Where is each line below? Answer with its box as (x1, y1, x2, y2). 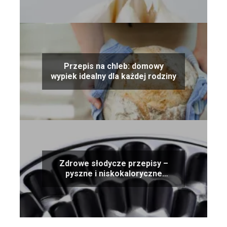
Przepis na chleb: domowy (63, 61, 164, 71)
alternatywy (91, 178, 136, 188)
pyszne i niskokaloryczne (65, 168, 162, 178)
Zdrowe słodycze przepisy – (59, 158, 168, 168)
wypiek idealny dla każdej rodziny (51, 71, 176, 81)
